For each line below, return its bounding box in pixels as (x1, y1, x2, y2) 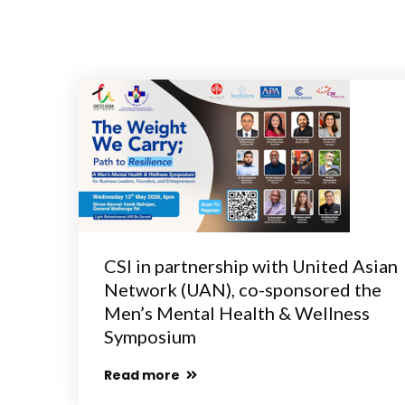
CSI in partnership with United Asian (104, 255, 398, 277)
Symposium (104, 325, 196, 347)
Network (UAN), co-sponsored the (104, 278, 381, 300)
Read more (104, 366, 183, 384)
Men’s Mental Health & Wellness (104, 302, 370, 324)
